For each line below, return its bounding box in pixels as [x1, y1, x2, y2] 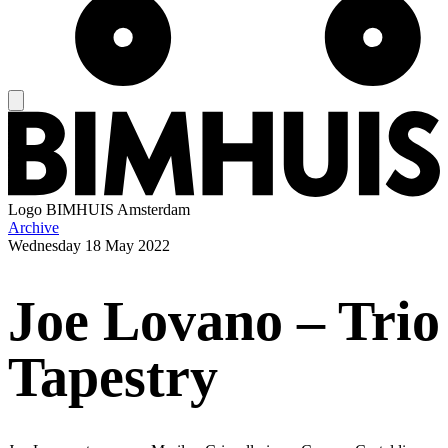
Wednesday [8, 237, 81, 255]
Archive [8, 219, 59, 237]
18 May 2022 [85, 237, 170, 255]
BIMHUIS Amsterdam [46, 201, 190, 219]
